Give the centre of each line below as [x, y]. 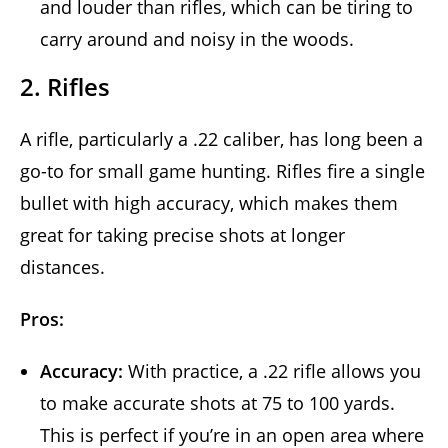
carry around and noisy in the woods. [197, 38]
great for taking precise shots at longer [182, 234]
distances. [62, 266]
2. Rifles [65, 86]
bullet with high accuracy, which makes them [209, 202]
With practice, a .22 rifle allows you [272, 370]
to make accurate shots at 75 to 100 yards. [217, 402]
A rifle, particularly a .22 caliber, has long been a [221, 138]
